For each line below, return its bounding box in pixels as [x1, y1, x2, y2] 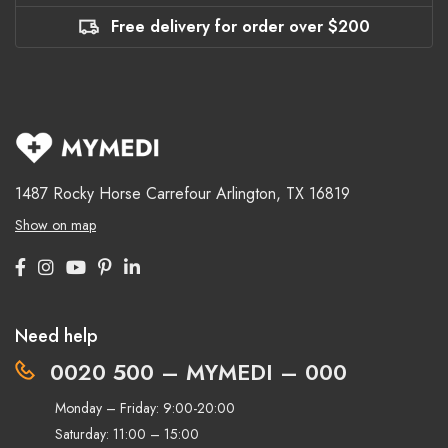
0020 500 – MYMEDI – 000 [50, 355, 347, 388]
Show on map [15, 214, 96, 235]
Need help [15, 322, 98, 349]
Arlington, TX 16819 [216, 181, 350, 205]
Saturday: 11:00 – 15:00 [55, 423, 199, 444]
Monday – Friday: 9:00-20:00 [55, 397, 235, 418]
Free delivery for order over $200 [110, 14, 370, 38]
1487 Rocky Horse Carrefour [15, 181, 211, 205]
